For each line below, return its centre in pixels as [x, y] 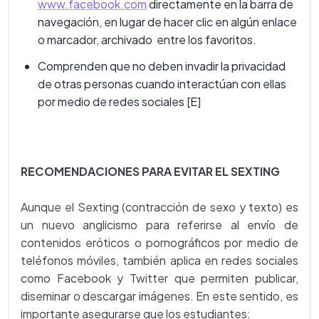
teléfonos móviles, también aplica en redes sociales [159, 261]
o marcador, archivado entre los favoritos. [147, 40]
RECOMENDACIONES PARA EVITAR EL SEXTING [150, 172]
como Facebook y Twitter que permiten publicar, [159, 278]
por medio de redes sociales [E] [119, 102]
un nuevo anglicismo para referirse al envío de [159, 225]
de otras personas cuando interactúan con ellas [162, 84]
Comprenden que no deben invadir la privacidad [162, 66]
